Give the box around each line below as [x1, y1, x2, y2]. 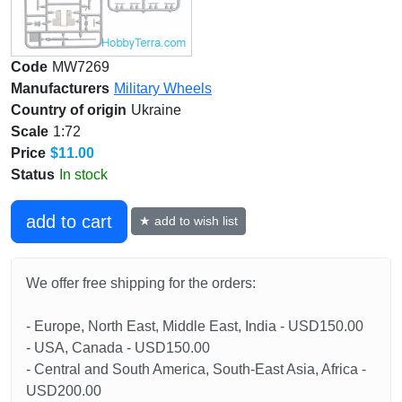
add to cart [26, 211, 112, 232]
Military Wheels [114, 80, 212, 96]
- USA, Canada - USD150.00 [26, 339, 210, 355]
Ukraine [131, 101, 181, 118]
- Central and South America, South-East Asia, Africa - [26, 361, 366, 377]
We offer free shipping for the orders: [26, 275, 256, 291]
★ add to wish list [139, 214, 238, 229]
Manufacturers [11, 80, 109, 96]
